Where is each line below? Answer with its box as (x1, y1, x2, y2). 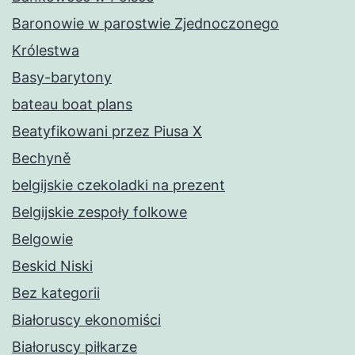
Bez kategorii (12, 284, 100, 302)
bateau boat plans (12, 96, 132, 113)
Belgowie (12, 231, 73, 248)
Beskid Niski (12, 258, 93, 275)
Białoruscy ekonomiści (12, 311, 161, 329)
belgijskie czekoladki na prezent (12, 177, 225, 194)
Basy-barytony (12, 69, 112, 86)
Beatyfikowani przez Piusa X (12, 123, 202, 140)
